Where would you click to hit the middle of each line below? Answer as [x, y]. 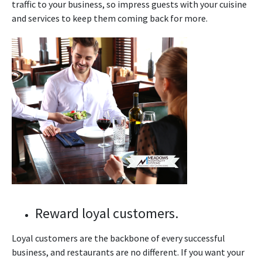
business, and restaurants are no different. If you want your [128, 252]
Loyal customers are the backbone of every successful [118, 238]
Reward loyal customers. [107, 213]
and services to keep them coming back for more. [110, 18]
